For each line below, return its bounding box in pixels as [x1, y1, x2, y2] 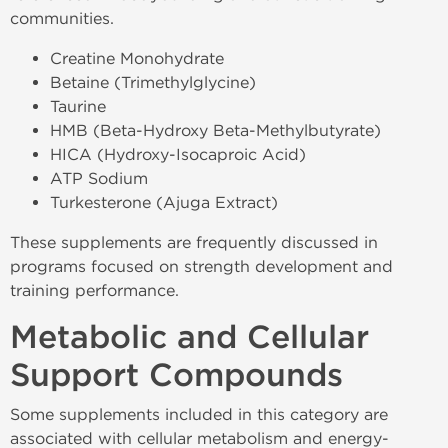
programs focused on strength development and [10, 257, 393, 276]
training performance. [10, 281, 179, 300]
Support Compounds [10, 356, 343, 395]
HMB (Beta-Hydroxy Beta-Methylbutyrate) [50, 121, 381, 140]
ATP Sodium [50, 169, 148, 188]
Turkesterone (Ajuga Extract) [50, 193, 278, 212]
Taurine [50, 97, 106, 116]
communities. [10, 9, 114, 28]
